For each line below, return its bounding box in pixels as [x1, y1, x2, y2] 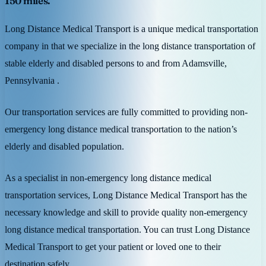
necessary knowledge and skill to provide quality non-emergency [5, 206, 248, 218]
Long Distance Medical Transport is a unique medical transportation [5, 23, 258, 34]
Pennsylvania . [5, 74, 59, 86]
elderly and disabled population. [5, 140, 124, 152]
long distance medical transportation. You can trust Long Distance [5, 223, 250, 235]
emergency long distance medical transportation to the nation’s [5, 123, 237, 135]
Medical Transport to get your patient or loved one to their [5, 240, 221, 252]
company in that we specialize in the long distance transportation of [5, 40, 255, 52]
